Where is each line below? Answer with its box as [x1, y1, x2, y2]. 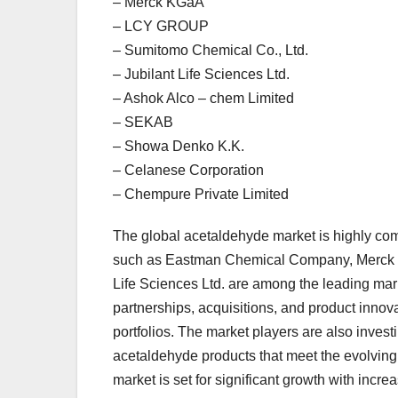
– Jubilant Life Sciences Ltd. [113, 66, 290, 82]
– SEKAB [113, 114, 173, 130]
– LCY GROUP [113, 18, 209, 34]
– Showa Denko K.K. [113, 138, 244, 154]
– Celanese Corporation [113, 162, 264, 178]
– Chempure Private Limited [113, 186, 289, 202]
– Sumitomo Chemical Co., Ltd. [113, 42, 308, 58]
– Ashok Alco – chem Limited [113, 90, 294, 106]
